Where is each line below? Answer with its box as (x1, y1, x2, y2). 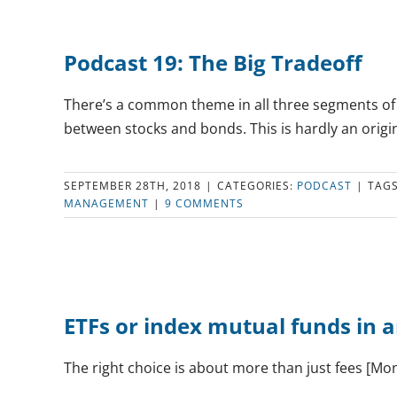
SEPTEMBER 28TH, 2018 (64, 178, 201, 193)
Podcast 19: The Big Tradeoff (64, 48, 362, 77)
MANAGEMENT (64, 196, 149, 211)
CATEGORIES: (217, 178, 297, 193)
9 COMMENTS (165, 196, 244, 211)
